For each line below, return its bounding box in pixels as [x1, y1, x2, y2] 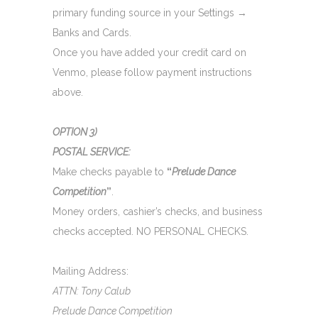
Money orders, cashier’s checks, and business [53, 205, 263, 217]
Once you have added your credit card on [53, 46, 246, 58]
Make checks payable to [53, 165, 167, 177]
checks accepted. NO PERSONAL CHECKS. [53, 225, 248, 237]
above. [53, 86, 83, 98]
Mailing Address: [53, 265, 128, 277]
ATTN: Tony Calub [53, 285, 131, 297]
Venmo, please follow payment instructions [53, 66, 252, 78]
